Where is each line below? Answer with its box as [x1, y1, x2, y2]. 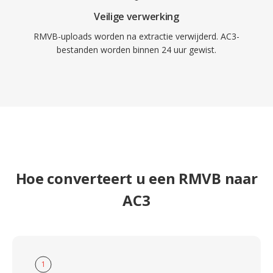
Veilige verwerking [94, 10, 179, 23]
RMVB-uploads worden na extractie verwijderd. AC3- [34, 30, 239, 42]
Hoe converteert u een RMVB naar [15, 168, 258, 188]
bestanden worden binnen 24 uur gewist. [57, 44, 216, 55]
